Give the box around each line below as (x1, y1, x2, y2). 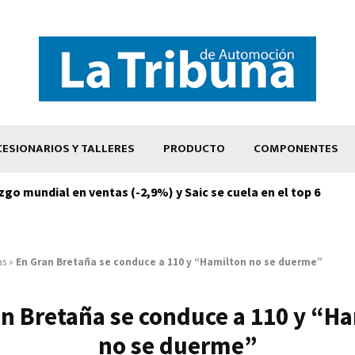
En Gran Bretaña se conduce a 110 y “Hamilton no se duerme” (16, 254, 323, 269)
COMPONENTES (254, 138, 338, 158)
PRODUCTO (163, 138, 225, 158)
